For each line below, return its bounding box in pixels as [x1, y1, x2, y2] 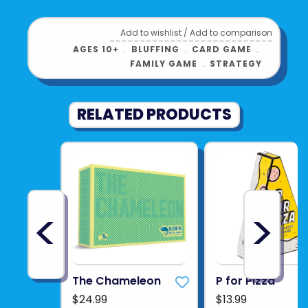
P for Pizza [216, 272, 276, 289]
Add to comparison [190, 26, 273, 38]
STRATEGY [210, 57, 263, 69]
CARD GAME [192, 43, 252, 55]
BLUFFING [131, 43, 180, 55]
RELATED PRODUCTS [76, 103, 232, 125]
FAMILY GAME [130, 57, 198, 69]
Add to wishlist [120, 26, 182, 38]
